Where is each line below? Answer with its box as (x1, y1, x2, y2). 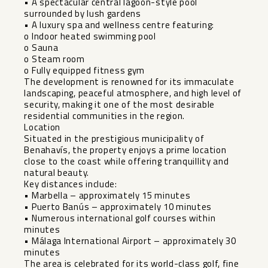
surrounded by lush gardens (24, 7, 141, 21)
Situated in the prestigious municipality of (24, 132, 205, 146)
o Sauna (24, 41, 59, 55)
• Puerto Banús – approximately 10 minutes (24, 200, 212, 214)
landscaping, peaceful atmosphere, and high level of (24, 86, 242, 100)
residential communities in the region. (24, 109, 185, 123)
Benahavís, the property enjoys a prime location (24, 143, 227, 157)
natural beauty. (24, 166, 89, 180)
